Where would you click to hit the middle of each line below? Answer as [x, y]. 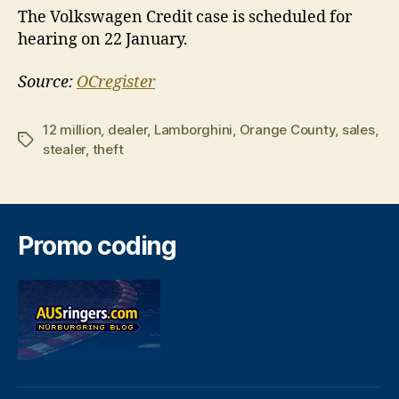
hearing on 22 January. [103, 40]
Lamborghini [193, 129]
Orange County [287, 129]
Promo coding [98, 245]
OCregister [116, 82]
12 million [72, 129]
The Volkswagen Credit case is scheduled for [185, 18]
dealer [127, 129]
